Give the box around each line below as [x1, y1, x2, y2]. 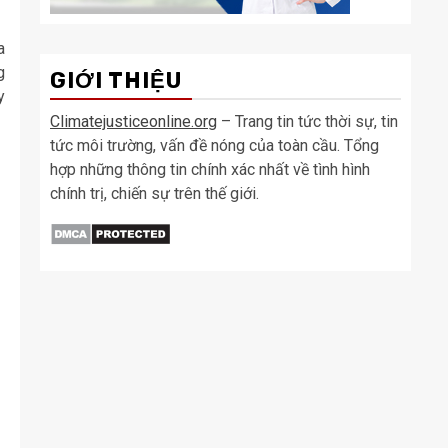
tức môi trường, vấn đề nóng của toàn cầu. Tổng [50, 135, 379, 155]
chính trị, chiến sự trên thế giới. [50, 183, 259, 203]
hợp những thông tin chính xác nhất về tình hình [50, 159, 370, 179]
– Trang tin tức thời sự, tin [217, 111, 398, 131]
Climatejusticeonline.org [50, 111, 217, 131]
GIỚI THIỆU [50, 66, 182, 94]
